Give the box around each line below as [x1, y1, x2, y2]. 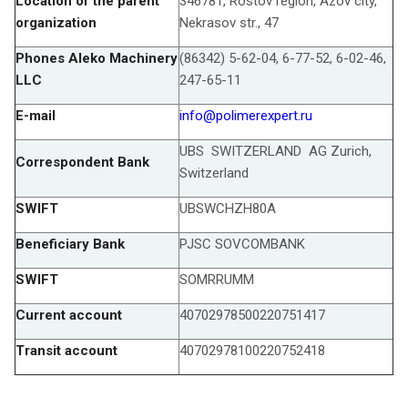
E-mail [15, 107, 56, 124]
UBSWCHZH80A [179, 199, 276, 217]
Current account [15, 306, 122, 323]
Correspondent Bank [15, 153, 157, 170]
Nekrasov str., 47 [179, 14, 279, 31]
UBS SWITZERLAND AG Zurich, [179, 142, 372, 159]
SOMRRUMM [179, 270, 254, 288]
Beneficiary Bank [15, 235, 125, 252]
